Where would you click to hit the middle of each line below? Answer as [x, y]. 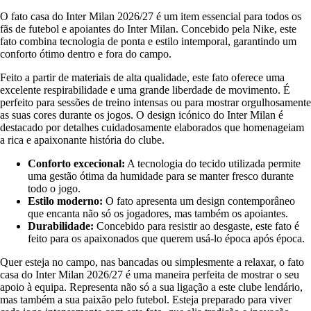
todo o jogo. [54, 188]
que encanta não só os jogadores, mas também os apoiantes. [158, 213]
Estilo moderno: [65, 201]
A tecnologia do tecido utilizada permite [213, 163]
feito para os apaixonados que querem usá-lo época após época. [166, 238]
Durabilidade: [61, 226]
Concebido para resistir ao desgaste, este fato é [196, 226]
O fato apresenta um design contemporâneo [199, 201]
